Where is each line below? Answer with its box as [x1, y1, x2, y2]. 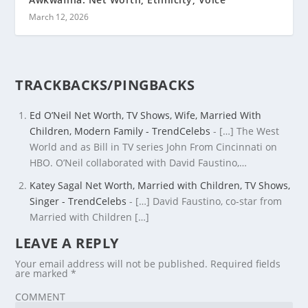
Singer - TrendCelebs [30, 195, 127, 208]
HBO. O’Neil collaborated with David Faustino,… [30, 156, 247, 170]
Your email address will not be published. [15, 257, 208, 271]
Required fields [210, 257, 281, 271]
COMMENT [15, 290, 66, 304]
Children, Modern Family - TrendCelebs [30, 124, 211, 138]
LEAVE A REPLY [15, 234, 119, 253]
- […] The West [210, 124, 280, 138]
